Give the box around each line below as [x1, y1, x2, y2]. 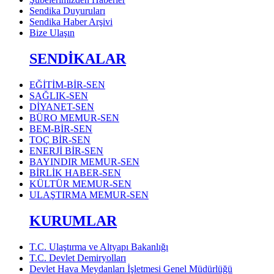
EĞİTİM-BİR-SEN [29, 80, 105, 91]
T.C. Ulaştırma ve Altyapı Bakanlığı [29, 241, 168, 252]
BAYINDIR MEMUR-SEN [29, 157, 139, 168]
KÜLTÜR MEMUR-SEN [29, 179, 131, 190]
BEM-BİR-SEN [29, 124, 92, 135]
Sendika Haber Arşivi [29, 17, 113, 28]
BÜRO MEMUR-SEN [29, 113, 119, 124]
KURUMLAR [29, 213, 117, 229]
